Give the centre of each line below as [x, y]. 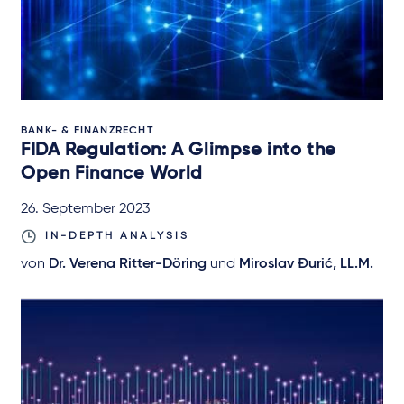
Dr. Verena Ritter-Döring [128, 264]
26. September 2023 [85, 209]
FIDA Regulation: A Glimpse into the [179, 150]
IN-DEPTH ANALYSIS [117, 236]
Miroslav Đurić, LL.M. [306, 264]
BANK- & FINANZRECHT [87, 130]
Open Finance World [112, 174]
